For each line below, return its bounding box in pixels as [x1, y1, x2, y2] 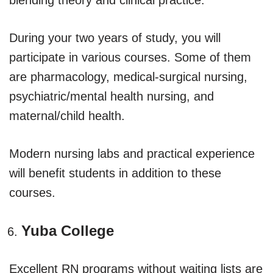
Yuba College [21, 222, 114, 239]
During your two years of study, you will [9, 30, 221, 44]
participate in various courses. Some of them [9, 50, 251, 64]
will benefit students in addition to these [9, 166, 221, 180]
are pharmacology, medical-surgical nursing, [9, 69, 247, 83]
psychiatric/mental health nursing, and [9, 89, 214, 103]
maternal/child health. [9, 108, 125, 122]
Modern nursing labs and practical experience [9, 146, 255, 160]
